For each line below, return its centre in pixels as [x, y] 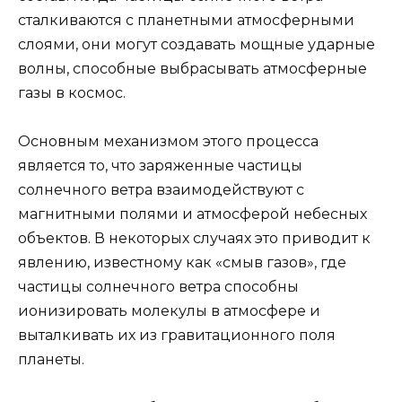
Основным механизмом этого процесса [168, 141]
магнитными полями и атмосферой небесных [192, 214]
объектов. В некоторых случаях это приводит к [194, 238]
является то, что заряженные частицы [160, 165]
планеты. [51, 359]
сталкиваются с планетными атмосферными [186, 20]
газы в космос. [72, 92]
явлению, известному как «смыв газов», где [182, 262]
